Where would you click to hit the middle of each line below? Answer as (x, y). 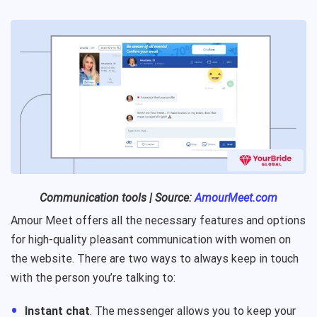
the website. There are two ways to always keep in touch (155, 258)
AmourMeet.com (236, 197)
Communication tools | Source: (117, 197)
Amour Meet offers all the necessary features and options (158, 220)
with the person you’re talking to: (93, 277)
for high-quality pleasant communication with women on (151, 239)
